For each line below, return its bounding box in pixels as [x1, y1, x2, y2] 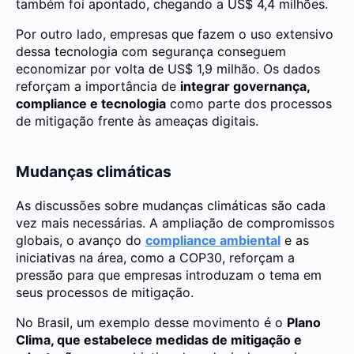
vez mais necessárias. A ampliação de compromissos [16, 214, 334, 231]
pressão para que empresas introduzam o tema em [16, 266, 322, 283]
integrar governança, [180, 78, 310, 95]
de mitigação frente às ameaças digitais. [16, 113, 258, 130]
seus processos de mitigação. [16, 284, 194, 300]
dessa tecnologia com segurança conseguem [16, 43, 286, 60]
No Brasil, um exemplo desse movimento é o [16, 314, 287, 330]
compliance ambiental [145, 232, 281, 248]
